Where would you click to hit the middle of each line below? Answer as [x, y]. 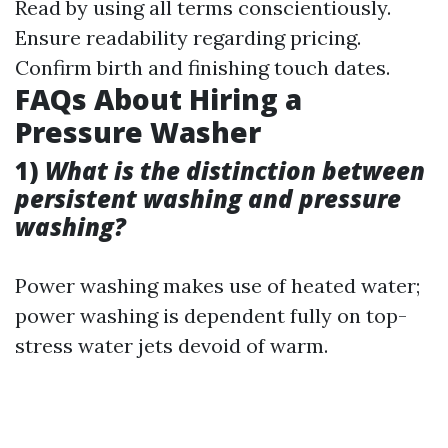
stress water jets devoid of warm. [171, 345]
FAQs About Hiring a [158, 99]
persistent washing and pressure [208, 198]
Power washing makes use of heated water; [217, 285]
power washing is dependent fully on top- [211, 315]
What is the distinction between [235, 170]
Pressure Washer [138, 132]
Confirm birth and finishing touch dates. [202, 67]
